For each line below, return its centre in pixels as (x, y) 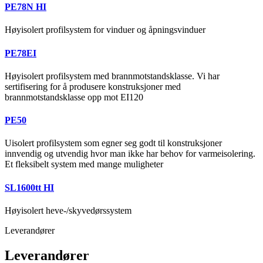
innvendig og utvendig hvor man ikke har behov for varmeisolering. (130, 154)
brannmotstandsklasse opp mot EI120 (74, 97)
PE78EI (21, 53)
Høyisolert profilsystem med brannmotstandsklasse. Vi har (112, 76)
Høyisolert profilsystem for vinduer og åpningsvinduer (105, 30)
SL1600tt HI (29, 187)
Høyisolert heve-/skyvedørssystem (68, 210)
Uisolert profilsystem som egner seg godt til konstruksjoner (113, 143)
